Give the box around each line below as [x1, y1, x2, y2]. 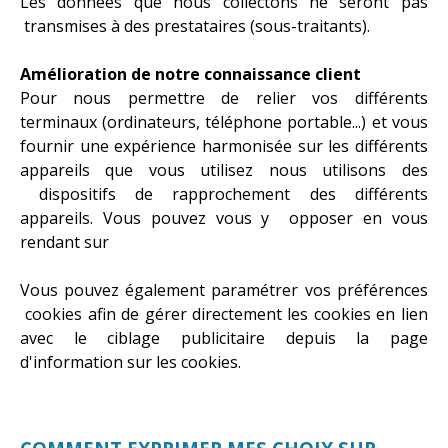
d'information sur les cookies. [20, 350, 241, 373]
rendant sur [20, 230, 113, 253]
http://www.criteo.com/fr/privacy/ [113, 230, 360, 253]
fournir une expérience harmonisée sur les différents [20, 134, 428, 157]
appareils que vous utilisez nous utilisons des [20, 158, 428, 181]
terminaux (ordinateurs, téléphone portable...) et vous [20, 110, 428, 133]
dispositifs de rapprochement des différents [20, 182, 428, 205]
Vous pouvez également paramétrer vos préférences [20, 278, 428, 301]
